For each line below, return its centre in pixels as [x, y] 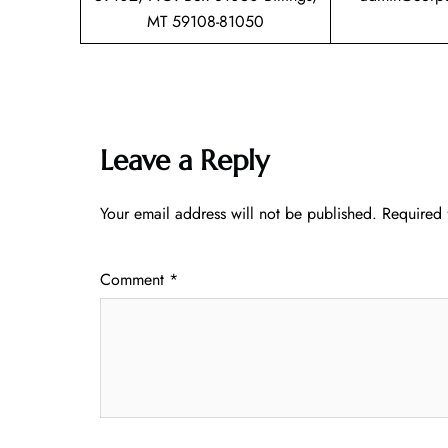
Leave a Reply [184, 160]
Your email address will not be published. [238, 213]
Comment [134, 279]
